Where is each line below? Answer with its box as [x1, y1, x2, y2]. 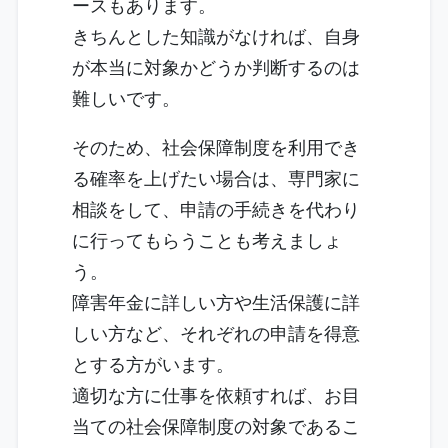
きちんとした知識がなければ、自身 [72, 23, 360, 48]
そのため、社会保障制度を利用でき [72, 134, 360, 159]
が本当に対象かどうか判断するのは [72, 54, 360, 79]
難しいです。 [72, 85, 180, 110]
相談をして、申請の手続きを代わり [72, 196, 360, 221]
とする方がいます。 [72, 351, 234, 376]
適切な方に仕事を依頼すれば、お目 [72, 382, 360, 407]
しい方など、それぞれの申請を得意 [72, 320, 360, 345]
